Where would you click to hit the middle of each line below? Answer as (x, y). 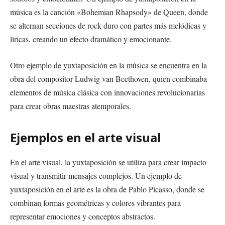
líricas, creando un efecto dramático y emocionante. (91, 39)
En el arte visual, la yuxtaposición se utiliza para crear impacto (108, 162)
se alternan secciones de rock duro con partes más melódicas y (108, 26)
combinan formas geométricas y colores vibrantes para (95, 202)
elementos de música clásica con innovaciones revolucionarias (107, 92)
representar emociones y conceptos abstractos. (83, 216)
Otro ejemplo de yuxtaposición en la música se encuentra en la (108, 65)
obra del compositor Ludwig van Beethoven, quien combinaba (108, 78)
